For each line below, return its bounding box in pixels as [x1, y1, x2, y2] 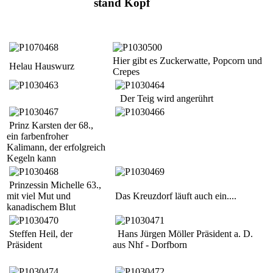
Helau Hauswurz [7, 61, 74, 72]
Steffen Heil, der [7, 229, 73, 239]
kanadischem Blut [7, 202, 76, 213]
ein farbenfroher [7, 131, 68, 142]
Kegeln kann [7, 153, 56, 164]
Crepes [113, 66, 140, 77]
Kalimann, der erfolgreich [7, 142, 105, 153]
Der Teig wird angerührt [113, 93, 213, 104]
